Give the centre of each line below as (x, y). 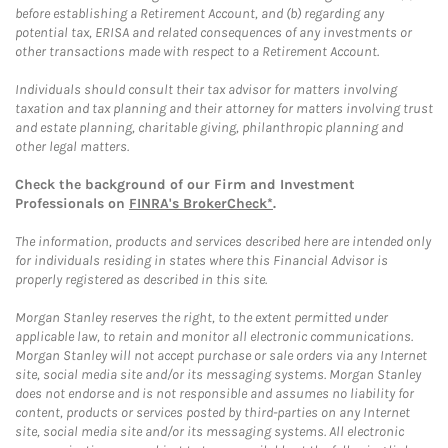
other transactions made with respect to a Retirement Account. (197, 51)
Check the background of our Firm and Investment (185, 184)
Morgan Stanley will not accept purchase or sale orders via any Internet (221, 355)
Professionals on (72, 203)
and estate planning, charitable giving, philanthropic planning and (209, 127)
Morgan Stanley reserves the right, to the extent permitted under (201, 317)
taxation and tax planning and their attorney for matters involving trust (224, 108)
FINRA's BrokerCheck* (201, 203)
